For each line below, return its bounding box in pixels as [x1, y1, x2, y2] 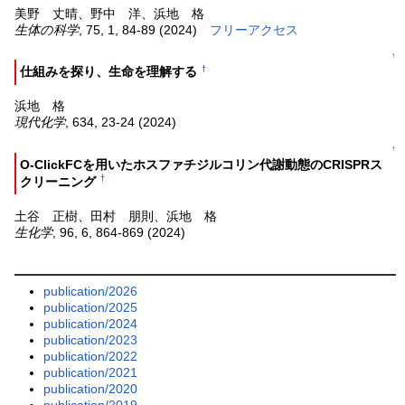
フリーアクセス [210, 22, 299, 37]
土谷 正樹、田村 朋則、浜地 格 [14, 208, 218, 223]
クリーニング [20, 174, 97, 190]
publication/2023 [43, 332, 138, 347]
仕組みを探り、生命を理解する [20, 64, 198, 80]
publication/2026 [43, 283, 138, 298]
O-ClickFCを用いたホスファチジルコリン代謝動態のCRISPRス [20, 157, 383, 173]
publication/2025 [43, 299, 138, 315]
